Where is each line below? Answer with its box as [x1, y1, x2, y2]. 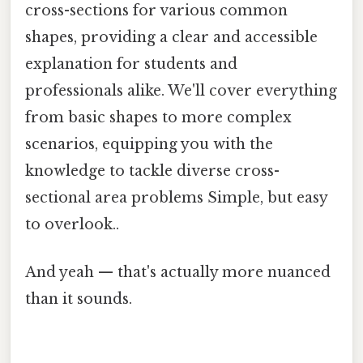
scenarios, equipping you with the [25, 135, 273, 153]
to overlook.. [25, 215, 119, 233]
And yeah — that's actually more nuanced [25, 263, 331, 282]
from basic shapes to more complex [25, 108, 292, 126]
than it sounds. [25, 290, 132, 309]
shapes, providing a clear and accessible [25, 28, 318, 46]
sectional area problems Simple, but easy [25, 188, 327, 207]
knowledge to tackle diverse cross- [25, 161, 280, 180]
